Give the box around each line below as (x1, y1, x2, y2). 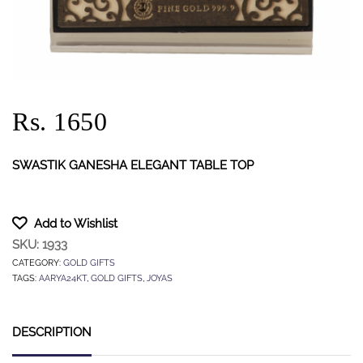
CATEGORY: (12, 256, 63, 268)
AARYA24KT (39, 271, 87, 284)
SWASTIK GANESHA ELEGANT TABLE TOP (12, 158, 254, 173)
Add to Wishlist (34, 216, 117, 231)
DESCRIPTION (12, 324, 92, 340)
